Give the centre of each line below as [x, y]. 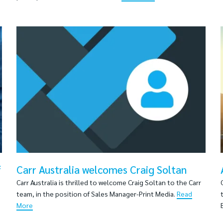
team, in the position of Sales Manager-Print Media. [97, 193]
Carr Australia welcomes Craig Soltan [102, 169]
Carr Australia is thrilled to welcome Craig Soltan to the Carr [109, 182]
